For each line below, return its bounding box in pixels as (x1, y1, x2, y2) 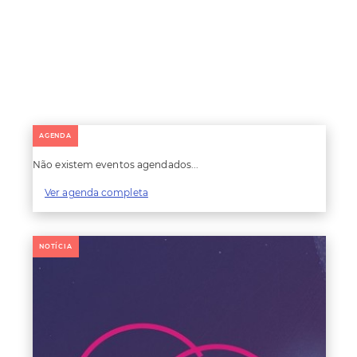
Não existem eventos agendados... (33, 159, 199, 171)
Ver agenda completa (45, 186, 148, 199)
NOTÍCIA (39, 242, 73, 251)
